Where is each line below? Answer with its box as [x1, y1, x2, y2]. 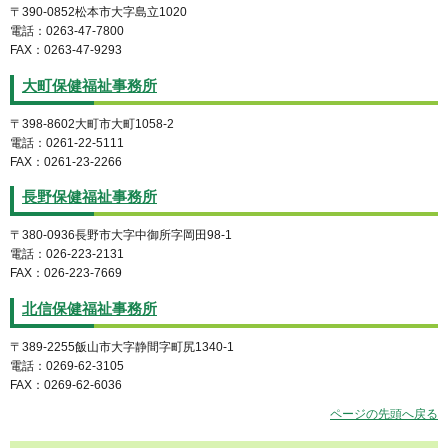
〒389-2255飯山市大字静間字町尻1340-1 [10, 340, 234, 355]
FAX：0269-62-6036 [10, 378, 122, 393]
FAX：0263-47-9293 [10, 42, 122, 57]
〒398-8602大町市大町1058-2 [10, 116, 174, 131]
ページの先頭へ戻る [330, 407, 438, 421]
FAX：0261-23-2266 [10, 154, 122, 169]
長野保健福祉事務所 [22, 189, 157, 206]
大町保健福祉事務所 [22, 77, 157, 94]
